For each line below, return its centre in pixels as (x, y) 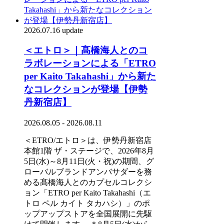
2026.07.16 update (53, 30)
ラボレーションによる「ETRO (90, 63)
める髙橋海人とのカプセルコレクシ (88, 182)
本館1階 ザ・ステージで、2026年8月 (89, 151)
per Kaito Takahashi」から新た (90, 76)
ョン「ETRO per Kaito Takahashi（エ (87, 193)
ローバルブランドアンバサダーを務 (88, 172)
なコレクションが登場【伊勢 (86, 89)
